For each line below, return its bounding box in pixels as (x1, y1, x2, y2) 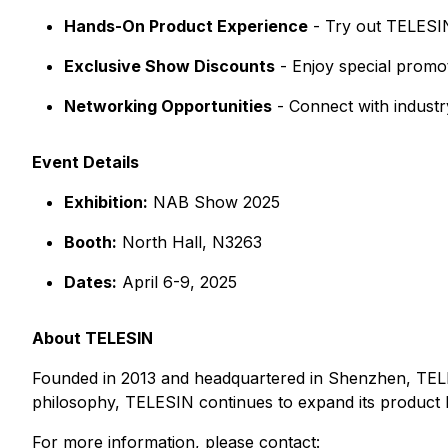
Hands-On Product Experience (64, 16, 308, 36)
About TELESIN (32, 328, 153, 348)
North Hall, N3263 (117, 232, 262, 252)
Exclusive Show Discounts (64, 56, 275, 76)
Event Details (32, 152, 139, 172)
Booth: (64, 232, 117, 252)
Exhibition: (64, 192, 148, 212)
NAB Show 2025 (148, 192, 280, 212)
